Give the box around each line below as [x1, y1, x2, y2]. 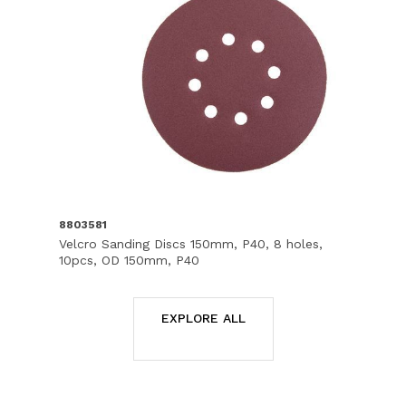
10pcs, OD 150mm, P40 [59, 252, 199, 267]
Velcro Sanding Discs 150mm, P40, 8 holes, [59, 236, 323, 251]
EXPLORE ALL [160, 310, 246, 325]
